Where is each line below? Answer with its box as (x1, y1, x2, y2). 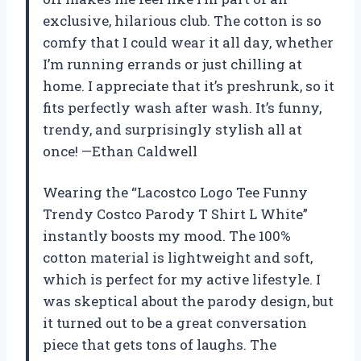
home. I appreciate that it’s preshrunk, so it (43, 77, 334, 96)
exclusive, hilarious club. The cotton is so (43, 11, 322, 31)
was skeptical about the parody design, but (43, 292, 334, 311)
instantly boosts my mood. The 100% (43, 226, 291, 246)
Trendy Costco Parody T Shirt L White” (43, 205, 308, 224)
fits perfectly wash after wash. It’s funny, (43, 98, 322, 118)
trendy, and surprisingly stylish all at (43, 120, 302, 139)
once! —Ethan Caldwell (43, 142, 197, 161)
